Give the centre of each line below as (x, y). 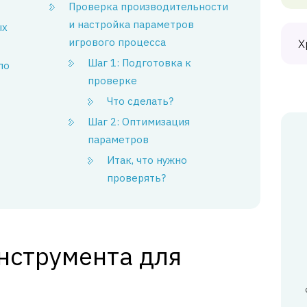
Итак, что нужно (147, 160)
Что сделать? (140, 101)
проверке (113, 81)
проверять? (137, 178)
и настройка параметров (132, 24)
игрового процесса (118, 42)
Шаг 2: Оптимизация (139, 122)
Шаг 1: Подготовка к (140, 63)
